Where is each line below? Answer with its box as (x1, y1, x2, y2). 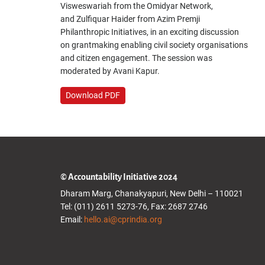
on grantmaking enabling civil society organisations (60, 40, 248, 50)
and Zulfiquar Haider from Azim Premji (60, 14, 200, 24)
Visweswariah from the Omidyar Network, (60, 1, 213, 11)
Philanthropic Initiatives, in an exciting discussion (60, 27, 239, 37)
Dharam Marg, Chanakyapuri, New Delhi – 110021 (60, 189, 243, 198)
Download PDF (66, 91, 120, 100)
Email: (60, 215, 84, 224)
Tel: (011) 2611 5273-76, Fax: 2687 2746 (60, 202, 208, 211)
